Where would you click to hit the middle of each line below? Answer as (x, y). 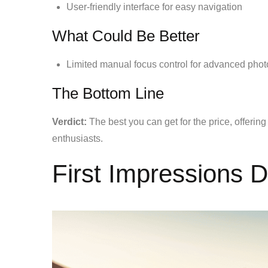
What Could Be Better (126, 36)
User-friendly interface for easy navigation (154, 7)
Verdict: (69, 121)
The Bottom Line (108, 93)
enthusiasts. (77, 138)
